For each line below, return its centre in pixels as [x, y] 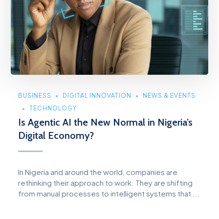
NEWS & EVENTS [169, 95]
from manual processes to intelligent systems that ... [109, 193]
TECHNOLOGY [53, 108]
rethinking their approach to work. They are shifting [106, 182]
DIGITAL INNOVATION [97, 95]
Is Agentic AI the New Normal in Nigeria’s [106, 122]
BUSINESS [35, 95]
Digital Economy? [57, 135]
